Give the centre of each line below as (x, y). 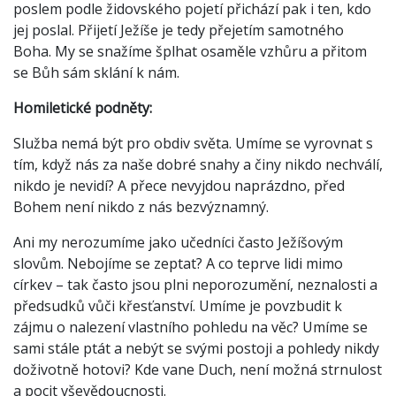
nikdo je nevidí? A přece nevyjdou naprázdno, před (179, 186)
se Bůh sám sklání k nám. (96, 73)
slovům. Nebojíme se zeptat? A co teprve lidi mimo (178, 264)
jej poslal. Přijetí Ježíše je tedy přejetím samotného (179, 30)
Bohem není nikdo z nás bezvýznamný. (141, 207)
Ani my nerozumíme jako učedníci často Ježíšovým (178, 243)
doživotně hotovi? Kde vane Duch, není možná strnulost (198, 370)
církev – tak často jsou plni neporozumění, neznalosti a (195, 285)
